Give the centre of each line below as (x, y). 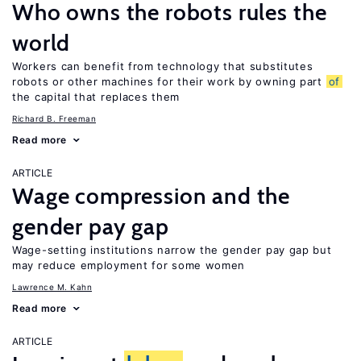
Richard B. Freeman (54, 118)
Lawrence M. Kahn (52, 287)
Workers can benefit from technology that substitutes (163, 66)
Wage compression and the (151, 196)
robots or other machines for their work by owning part (169, 81)
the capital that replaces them (96, 97)
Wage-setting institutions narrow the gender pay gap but (172, 250)
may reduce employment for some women (129, 265)
